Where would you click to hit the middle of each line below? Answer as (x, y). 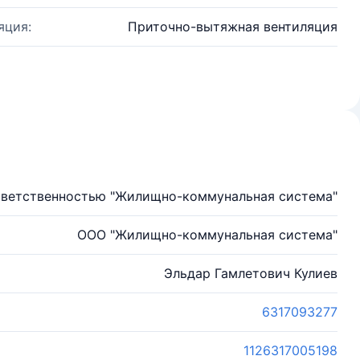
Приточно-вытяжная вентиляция (233, 27)
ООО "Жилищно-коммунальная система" (207, 235)
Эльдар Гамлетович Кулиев (251, 273)
